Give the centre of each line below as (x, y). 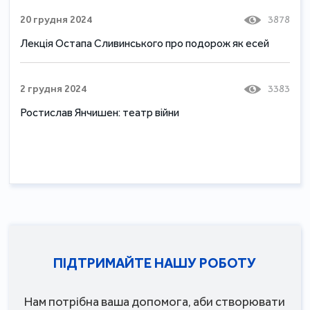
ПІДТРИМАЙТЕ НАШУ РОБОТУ (155, 263)
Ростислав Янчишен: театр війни (100, 113)
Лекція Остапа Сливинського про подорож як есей (145, 44)
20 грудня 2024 (56, 20)
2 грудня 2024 (54, 89)
